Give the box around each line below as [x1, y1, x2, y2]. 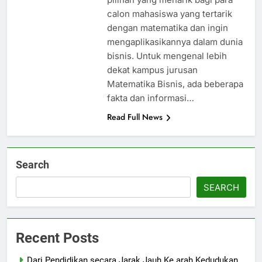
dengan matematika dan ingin [106, 22, 228, 34]
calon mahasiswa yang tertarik [106, 8, 232, 20]
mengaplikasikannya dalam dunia [106, 36, 243, 48]
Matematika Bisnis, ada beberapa [106, 78, 243, 90]
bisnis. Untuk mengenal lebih [106, 50, 227, 62]
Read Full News [106, 111, 163, 123]
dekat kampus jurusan [106, 64, 198, 76]
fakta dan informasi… [106, 92, 194, 104]
